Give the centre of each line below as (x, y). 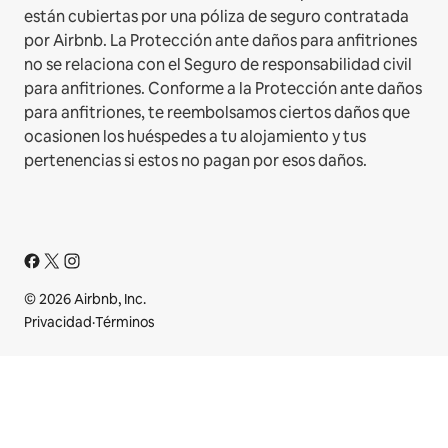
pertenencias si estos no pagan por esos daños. (195, 160)
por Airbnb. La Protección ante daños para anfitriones (220, 40)
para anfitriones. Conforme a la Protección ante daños (223, 88)
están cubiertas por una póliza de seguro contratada (216, 16)
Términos (125, 321)
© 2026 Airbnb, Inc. (85, 298)
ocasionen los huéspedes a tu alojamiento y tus (195, 136)
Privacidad (58, 321)
